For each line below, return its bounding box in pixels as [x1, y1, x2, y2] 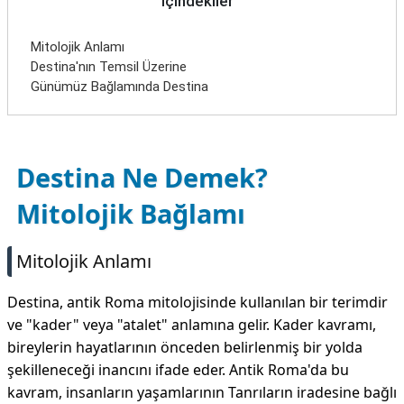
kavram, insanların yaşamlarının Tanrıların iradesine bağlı [7, 382, 397, 402]
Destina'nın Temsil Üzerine [31, 59, 187, 75]
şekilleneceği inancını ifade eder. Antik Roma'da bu [7, 360, 349, 380]
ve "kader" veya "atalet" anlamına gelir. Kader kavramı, [7, 315, 376, 335]
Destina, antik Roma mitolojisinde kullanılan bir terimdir [7, 292, 388, 312]
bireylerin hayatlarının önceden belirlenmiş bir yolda [7, 337, 363, 357]
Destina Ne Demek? [16, 160, 268, 195]
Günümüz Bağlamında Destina [31, 78, 208, 95]
